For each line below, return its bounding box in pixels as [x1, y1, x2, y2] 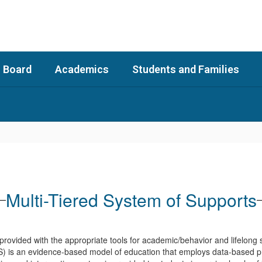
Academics [55, 63, 109, 75]
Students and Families [132, 63, 239, 75]
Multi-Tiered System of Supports [5, 187, 257, 212]
